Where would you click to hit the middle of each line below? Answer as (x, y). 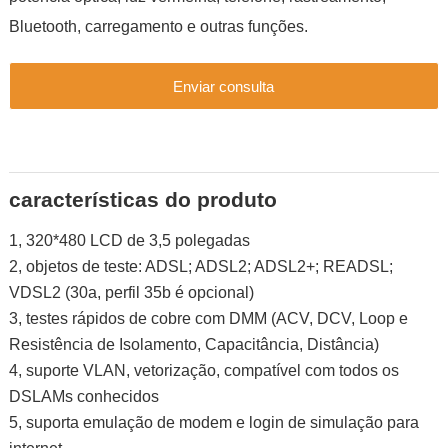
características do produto (142, 200)
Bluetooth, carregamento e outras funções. (158, 27)
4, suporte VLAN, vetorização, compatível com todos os (203, 371)
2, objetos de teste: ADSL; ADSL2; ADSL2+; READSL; (200, 267)
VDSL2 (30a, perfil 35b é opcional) (131, 293)
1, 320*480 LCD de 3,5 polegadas (129, 241)
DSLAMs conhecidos (83, 397)
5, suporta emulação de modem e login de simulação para (213, 423)
